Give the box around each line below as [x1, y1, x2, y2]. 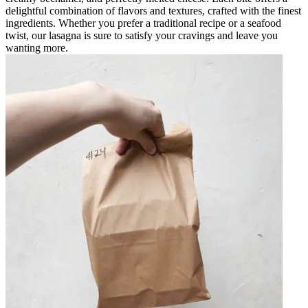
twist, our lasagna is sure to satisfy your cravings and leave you [5, 29, 278, 41]
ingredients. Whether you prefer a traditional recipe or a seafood [5, 16, 281, 29]
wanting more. [5, 41, 68, 54]
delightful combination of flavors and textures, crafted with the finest [5, 4, 301, 16]
